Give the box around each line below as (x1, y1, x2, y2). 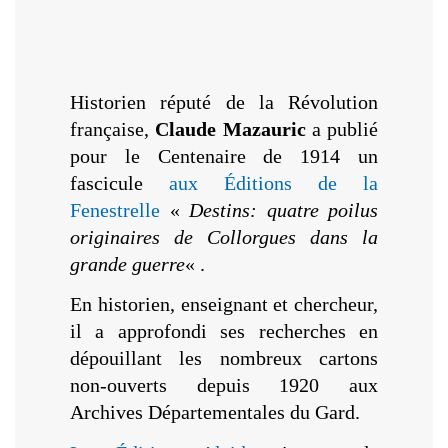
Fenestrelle (70, 198, 160, 221)
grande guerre (70, 252, 185, 275)
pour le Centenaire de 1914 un (70, 144, 378, 167)
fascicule (70, 171, 169, 194)
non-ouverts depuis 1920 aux (70, 374, 378, 397)
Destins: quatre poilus (189, 198, 378, 221)
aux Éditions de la (169, 171, 378, 194)
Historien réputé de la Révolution (70, 90, 378, 113)
